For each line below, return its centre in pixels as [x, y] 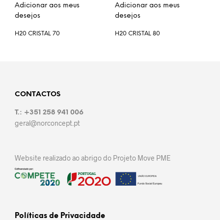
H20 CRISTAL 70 [37, 33]
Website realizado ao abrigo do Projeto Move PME [93, 158]
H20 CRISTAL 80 [137, 33]
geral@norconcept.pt [47, 123]
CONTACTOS [38, 94]
